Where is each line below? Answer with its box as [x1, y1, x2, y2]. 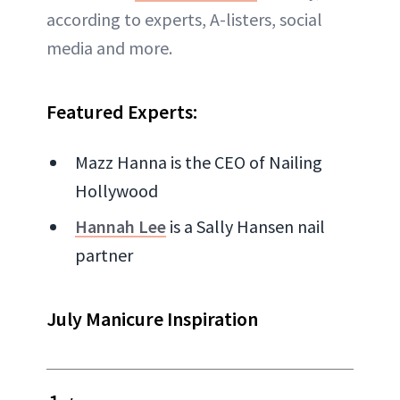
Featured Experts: [46, 99, 197, 125]
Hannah [75, 215, 135, 238]
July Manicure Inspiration [46, 306, 258, 332]
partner [75, 244, 133, 267]
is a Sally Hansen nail [166, 215, 325, 238]
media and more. [46, 37, 172, 60]
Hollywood [75, 179, 158, 203]
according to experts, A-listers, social [46, 8, 322, 31]
